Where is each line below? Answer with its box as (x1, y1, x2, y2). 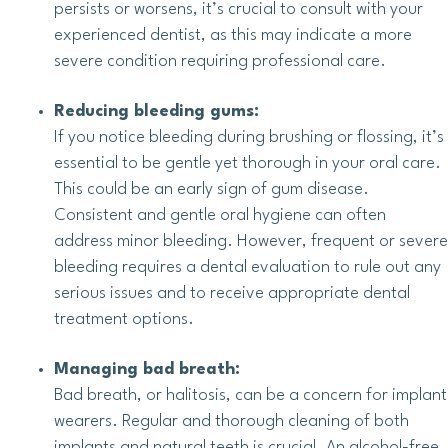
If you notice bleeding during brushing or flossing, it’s (54, 129, 444, 147)
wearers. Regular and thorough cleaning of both (54, 413, 409, 431)
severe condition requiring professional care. (54, 53, 386, 71)
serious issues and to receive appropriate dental (54, 285, 410, 303)
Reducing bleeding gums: (54, 103, 259, 121)
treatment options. (54, 311, 194, 329)
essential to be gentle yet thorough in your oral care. (54, 155, 441, 173)
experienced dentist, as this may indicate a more (54, 27, 412, 45)
